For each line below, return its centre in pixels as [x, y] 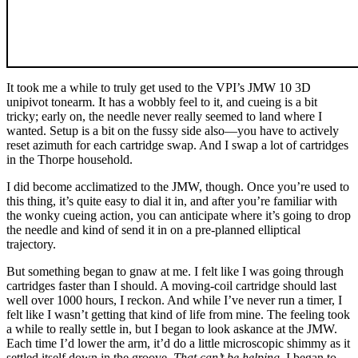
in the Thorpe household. [70, 159]
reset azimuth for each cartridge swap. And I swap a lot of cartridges [177, 145]
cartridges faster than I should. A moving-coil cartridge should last [171, 285]
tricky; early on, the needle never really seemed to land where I [164, 116]
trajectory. [31, 244]
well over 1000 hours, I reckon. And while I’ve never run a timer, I [174, 300]
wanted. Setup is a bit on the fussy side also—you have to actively [173, 130]
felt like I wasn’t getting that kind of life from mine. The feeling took [178, 314]
